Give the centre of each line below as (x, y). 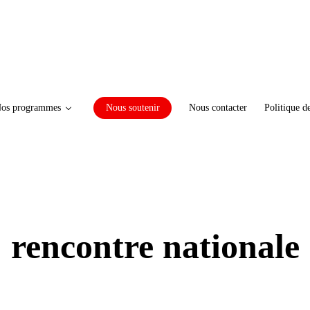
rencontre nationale (155, 246)
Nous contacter (218, 107)
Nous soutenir (133, 107)
